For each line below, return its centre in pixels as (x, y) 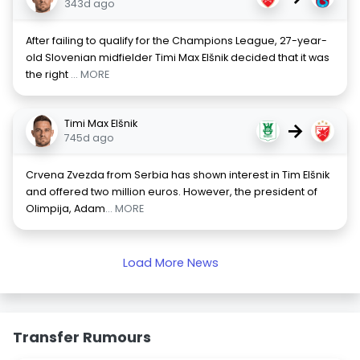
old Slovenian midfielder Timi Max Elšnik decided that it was (178, 57)
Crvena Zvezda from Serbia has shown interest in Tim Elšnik (178, 175)
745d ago (89, 138)
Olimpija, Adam (65, 209)
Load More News (170, 263)
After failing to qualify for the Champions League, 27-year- (176, 41)
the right (48, 74)
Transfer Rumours (82, 337)
